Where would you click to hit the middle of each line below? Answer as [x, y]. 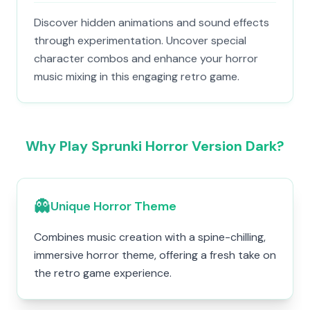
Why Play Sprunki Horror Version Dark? [155, 146]
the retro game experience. [103, 273]
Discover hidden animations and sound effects [152, 22]
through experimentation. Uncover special [140, 40]
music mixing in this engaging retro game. [137, 76]
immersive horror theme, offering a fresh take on [155, 255]
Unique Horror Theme [113, 206]
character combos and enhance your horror [146, 58]
